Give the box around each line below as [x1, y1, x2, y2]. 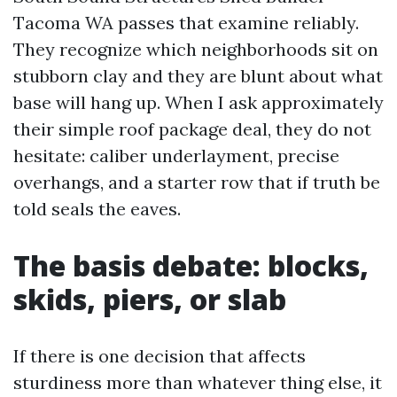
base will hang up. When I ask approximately [13, 91, 384, 113]
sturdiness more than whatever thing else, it [13, 371, 382, 393]
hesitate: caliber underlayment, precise [13, 144, 339, 167]
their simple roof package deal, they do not [13, 118, 371, 140]
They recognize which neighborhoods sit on [13, 38, 378, 60]
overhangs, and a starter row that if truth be [13, 171, 380, 193]
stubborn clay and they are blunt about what [13, 65, 383, 87]
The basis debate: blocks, [13, 246, 369, 284]
